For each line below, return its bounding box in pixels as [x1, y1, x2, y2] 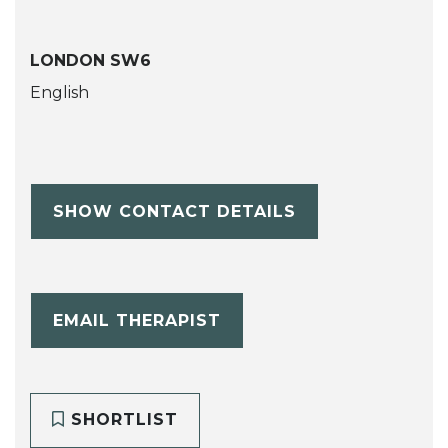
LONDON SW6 [30, 51, 151, 71]
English [30, 83, 89, 103]
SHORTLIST [64, 410, 178, 430]
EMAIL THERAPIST [52, 310, 221, 330]
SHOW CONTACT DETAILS [52, 201, 296, 221]
